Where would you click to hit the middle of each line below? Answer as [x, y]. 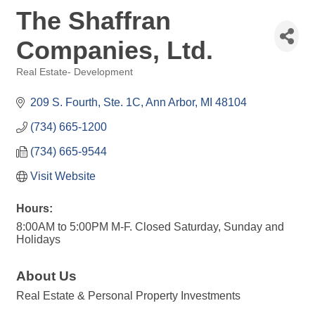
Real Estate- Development [75, 72]
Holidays [38, 239]
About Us [46, 276]
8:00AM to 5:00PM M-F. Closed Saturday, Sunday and [150, 227]
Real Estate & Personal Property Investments [128, 296]
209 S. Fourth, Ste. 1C [85, 102]
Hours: [34, 208]
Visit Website [63, 176]
